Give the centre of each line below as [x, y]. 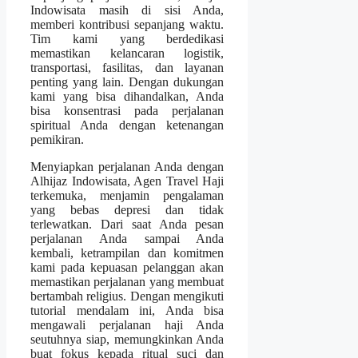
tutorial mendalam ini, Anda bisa [127, 310]
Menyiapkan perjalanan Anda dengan [127, 166]
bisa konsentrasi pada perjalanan [127, 110]
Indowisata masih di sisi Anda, [127, 10]
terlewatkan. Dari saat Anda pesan [127, 224]
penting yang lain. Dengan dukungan [127, 82]
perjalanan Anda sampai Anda [127, 238]
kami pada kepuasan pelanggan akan [127, 267]
